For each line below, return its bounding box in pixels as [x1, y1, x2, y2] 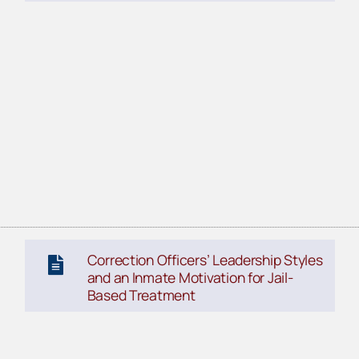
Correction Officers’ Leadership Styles [87, 249, 323, 269]
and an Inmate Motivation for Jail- [87, 267, 293, 287]
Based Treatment [87, 284, 196, 305]
